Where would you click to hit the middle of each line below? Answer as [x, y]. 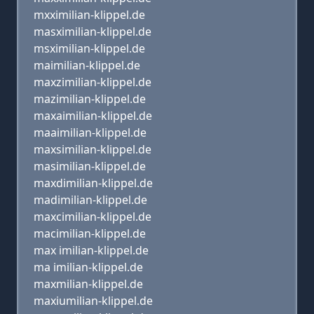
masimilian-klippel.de [90, 166]
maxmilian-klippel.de [88, 284]
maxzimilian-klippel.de [93, 82]
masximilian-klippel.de [93, 32]
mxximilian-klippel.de [89, 15]
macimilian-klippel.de [90, 233]
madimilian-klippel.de [90, 200]
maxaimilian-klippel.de [93, 116]
